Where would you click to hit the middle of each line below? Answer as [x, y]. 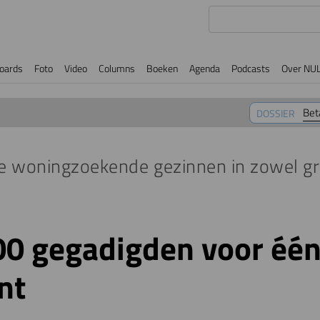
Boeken [162, 68]
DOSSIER [276, 113]
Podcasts [251, 68]
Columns [117, 68]
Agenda [205, 68]
